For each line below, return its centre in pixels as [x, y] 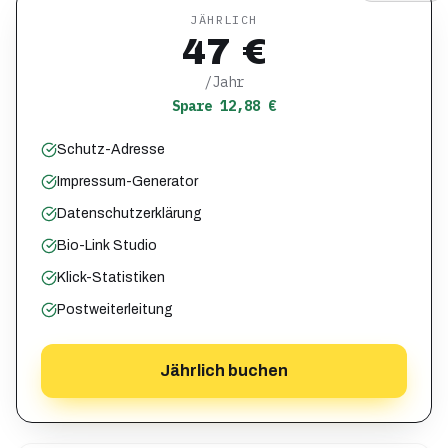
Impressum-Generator [127, 181]
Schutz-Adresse [111, 149]
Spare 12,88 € [224, 106]
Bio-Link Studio [107, 245]
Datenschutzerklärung [129, 213]
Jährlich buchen [224, 370]
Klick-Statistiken [111, 277]
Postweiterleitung [115, 309]
